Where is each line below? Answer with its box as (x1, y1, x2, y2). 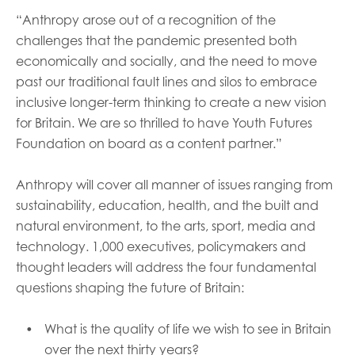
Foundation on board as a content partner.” (16, 136, 282, 151)
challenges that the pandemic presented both (16, 32, 297, 48)
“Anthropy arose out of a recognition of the (16, 12, 276, 28)
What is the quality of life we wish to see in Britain (44, 321, 331, 337)
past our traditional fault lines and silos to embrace (16, 74, 317, 90)
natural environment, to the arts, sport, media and (16, 218, 315, 234)
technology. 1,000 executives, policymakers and (16, 239, 306, 254)
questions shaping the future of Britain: (16, 280, 247, 296)
